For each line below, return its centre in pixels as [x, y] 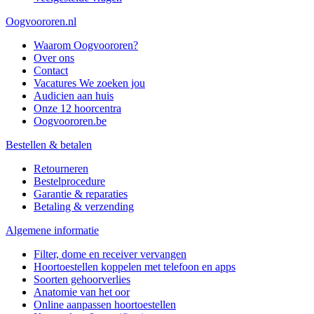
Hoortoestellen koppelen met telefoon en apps [135, 266]
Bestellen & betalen [49, 144]
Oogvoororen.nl [41, 21]
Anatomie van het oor [82, 292]
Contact [51, 70]
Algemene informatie [52, 230]
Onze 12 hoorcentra [77, 108]
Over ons [54, 57]
